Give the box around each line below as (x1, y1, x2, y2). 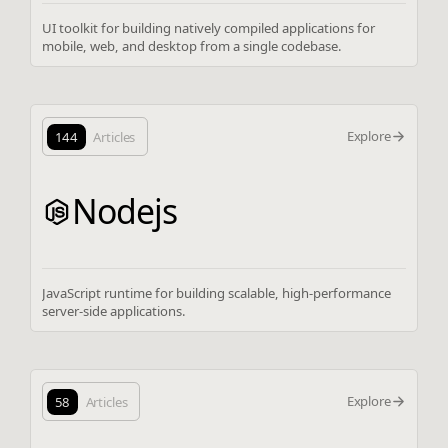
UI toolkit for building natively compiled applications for (42, 18, 376, 37)
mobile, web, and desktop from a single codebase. (42, 36, 343, 55)
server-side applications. (42, 301, 187, 320)
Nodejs (72, 188, 178, 235)
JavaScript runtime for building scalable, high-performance (42, 283, 392, 302)
